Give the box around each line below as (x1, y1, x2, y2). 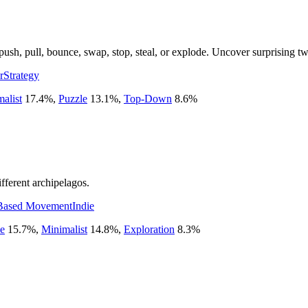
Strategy (3, 69, 39, 81)
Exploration (124, 223, 175, 235)
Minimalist (41, 223, 87, 235)
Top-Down (124, 92, 172, 104)
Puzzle (58, 92, 87, 104)
